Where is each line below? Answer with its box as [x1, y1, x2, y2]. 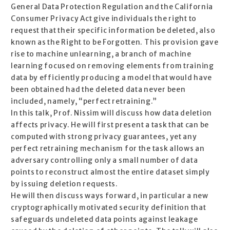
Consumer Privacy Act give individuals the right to [11, 14, 197, 24]
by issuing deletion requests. [11, 180, 118, 189]
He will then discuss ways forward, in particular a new [11, 191, 208, 201]
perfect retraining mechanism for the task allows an [11, 144, 205, 154]
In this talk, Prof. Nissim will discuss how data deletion [11, 109, 213, 118]
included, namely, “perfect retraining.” [11, 97, 158, 106]
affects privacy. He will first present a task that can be [11, 121, 209, 130]
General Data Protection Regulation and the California [11, 3, 214, 12]
